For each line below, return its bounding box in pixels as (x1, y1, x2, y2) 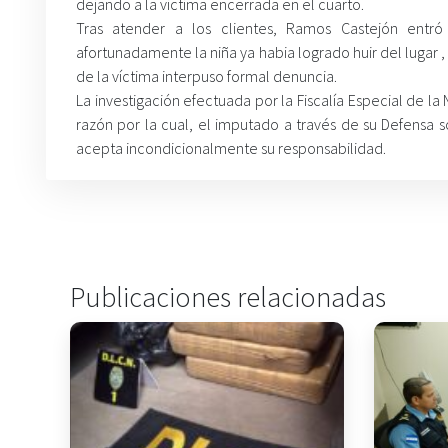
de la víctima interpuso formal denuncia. (76, 66, 337, 86)
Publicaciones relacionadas (70, 279, 386, 315)
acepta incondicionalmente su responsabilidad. (76, 138, 386, 158)
